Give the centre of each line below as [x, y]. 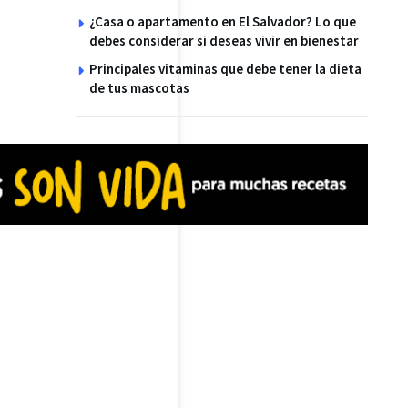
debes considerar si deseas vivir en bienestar [224, 40]
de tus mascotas [139, 87]
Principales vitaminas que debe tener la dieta [225, 68]
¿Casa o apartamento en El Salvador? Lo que [223, 21]
